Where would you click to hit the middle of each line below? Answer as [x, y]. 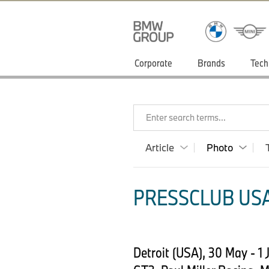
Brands [211, 63]
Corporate [153, 63]
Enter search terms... [186, 117]
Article [160, 147]
